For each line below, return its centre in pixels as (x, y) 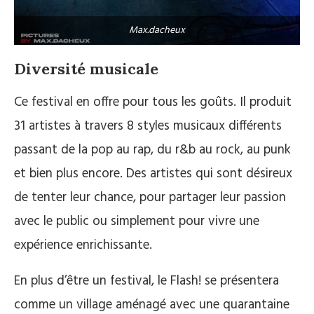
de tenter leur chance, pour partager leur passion (150, 198)
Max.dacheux (157, 31)
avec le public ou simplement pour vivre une (137, 222)
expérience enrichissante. (83, 246)
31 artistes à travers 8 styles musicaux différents (148, 127)
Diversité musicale (86, 69)
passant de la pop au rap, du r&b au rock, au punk (152, 150)
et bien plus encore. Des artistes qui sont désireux (153, 174)
